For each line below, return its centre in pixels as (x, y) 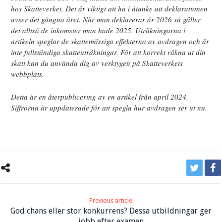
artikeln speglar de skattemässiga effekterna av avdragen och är (110, 41)
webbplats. (28, 74)
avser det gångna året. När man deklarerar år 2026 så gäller (106, 20)
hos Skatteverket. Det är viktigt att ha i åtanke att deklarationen (110, 9)
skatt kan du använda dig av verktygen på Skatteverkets (97, 63)
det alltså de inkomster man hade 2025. (73, 30)
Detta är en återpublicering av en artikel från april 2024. (100, 97)
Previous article (111, 201)
